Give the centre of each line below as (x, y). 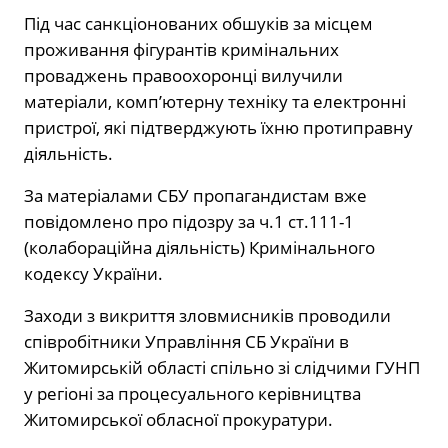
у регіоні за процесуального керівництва (192, 394)
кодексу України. (93, 274)
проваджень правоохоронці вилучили (183, 76)
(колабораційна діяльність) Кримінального (199, 248)
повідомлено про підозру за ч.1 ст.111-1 (189, 222)
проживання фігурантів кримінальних (181, 50)
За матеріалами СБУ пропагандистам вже (195, 196)
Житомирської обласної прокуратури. (178, 420)
